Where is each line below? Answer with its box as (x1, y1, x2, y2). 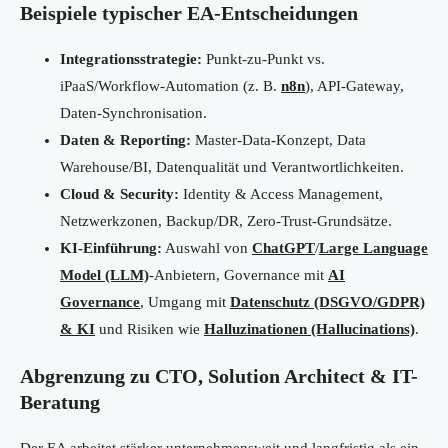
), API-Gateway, (305, 78, 404, 95)
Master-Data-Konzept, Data (191, 132, 366, 149)
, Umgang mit (140, 294, 230, 311)
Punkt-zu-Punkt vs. (202, 51, 325, 68)
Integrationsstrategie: (60, 51, 202, 68)
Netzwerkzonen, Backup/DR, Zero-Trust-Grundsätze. (60, 213, 392, 230)
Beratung (20, 391, 100, 414)
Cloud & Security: (60, 186, 179, 203)
